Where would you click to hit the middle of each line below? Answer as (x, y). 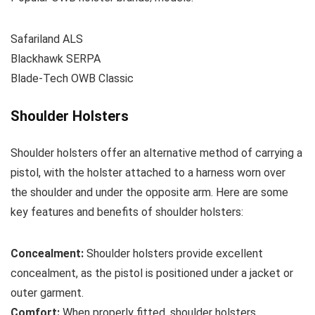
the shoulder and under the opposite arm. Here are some (149, 192)
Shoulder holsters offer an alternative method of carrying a (156, 153)
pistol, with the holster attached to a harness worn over (148, 172)
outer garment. (47, 292)
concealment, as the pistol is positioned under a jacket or (152, 273)
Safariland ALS (47, 39)
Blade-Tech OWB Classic (72, 78)
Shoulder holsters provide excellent (173, 253)
